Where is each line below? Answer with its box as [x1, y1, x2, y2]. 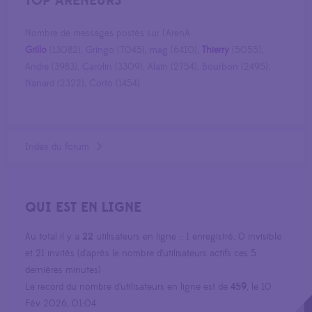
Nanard [25, 77, 55, 91]
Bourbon [202, 61, 239, 74]
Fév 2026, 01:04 [25, 297, 97, 311]
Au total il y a [25, 231, 83, 244]
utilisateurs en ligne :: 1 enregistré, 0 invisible [93, 231, 282, 244]
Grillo [25, 44, 47, 57]
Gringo [86, 44, 115, 57]
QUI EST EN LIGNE [25, 198, 142, 217]
